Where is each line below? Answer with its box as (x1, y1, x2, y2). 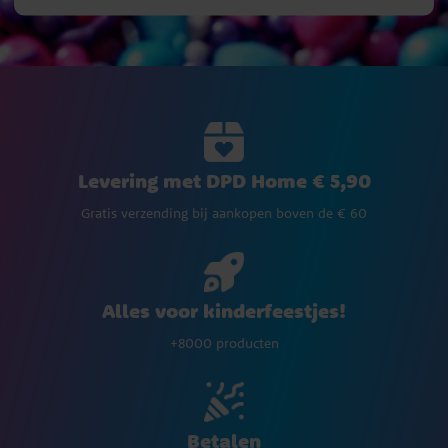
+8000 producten (169, 334, 279, 353)
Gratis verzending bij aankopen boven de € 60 (81, 204, 367, 223)
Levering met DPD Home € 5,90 (77, 168, 371, 194)
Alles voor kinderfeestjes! (102, 298, 346, 324)
